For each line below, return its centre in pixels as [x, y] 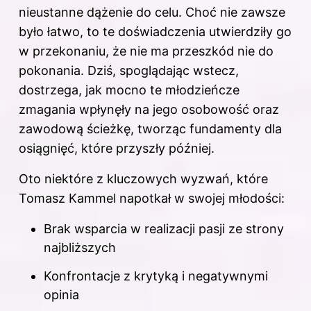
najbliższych [80, 247]
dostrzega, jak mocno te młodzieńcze [129, 90]
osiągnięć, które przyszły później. [117, 148]
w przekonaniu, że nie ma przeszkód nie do [146, 51]
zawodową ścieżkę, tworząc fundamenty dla [150, 128]
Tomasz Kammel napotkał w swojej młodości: [152, 198]
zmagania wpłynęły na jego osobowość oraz [149, 109]
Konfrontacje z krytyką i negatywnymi [156, 276]
